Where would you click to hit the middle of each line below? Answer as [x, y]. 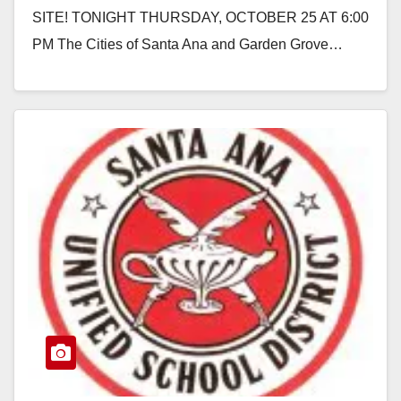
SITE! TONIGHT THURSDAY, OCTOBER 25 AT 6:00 [200, 17]
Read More [77, 85]
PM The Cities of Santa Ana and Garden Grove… [188, 44]
